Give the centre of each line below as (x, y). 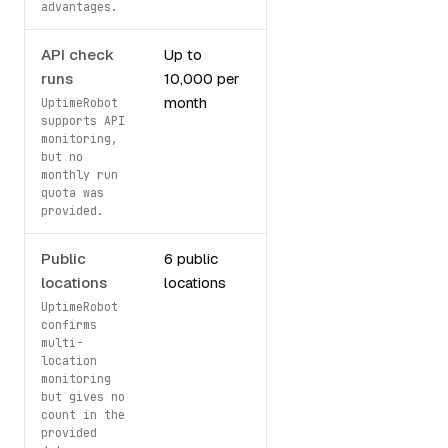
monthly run (79, 174)
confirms (69, 324)
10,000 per (201, 78)
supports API (83, 120)
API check (77, 54)
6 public (191, 258)
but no (62, 156)
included (305, 102)
